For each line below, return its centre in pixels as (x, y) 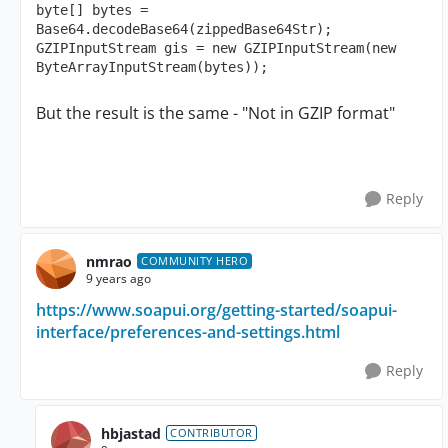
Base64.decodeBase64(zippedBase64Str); (184, 29)
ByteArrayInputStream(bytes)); (152, 67)
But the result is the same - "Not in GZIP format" (215, 113)
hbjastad (131, 433)
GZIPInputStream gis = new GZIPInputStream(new (216, 48)
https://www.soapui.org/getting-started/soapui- (216, 310)
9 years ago (118, 278)
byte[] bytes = (92, 10)
